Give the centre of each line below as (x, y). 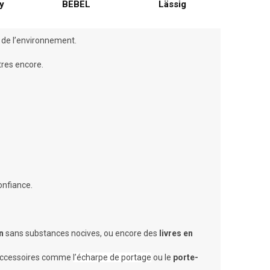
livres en (176, 233)
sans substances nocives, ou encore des (81, 233)
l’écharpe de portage (112, 257)
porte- (186, 257)
